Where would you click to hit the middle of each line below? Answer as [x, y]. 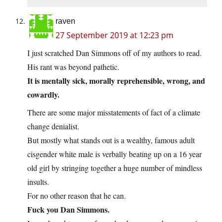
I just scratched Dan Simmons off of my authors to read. [114, 53]
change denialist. [53, 126]
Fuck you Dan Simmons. [68, 209]
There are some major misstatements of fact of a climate [114, 112]
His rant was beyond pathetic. [73, 66]
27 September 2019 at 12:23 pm [114, 35]
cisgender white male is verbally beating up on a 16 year [114, 154]
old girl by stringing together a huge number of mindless [115, 167]
